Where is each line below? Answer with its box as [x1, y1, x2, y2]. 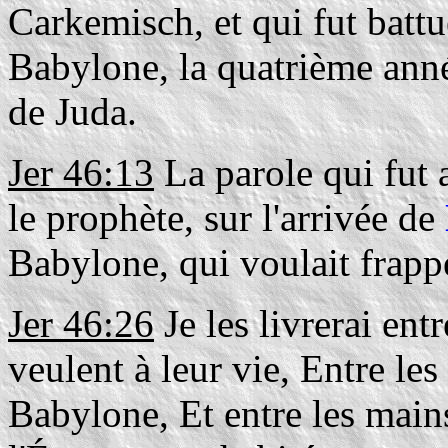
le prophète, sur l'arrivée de [8, 196, 445, 239]
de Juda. [8, 90, 137, 133]
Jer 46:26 [8, 302, 154, 345]
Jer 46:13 [8, 151, 154, 194]
